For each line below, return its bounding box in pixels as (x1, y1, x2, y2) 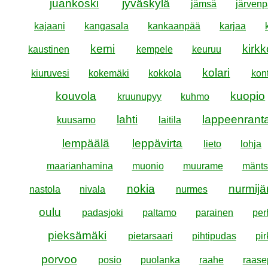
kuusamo (56, 115, 96, 126)
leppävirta (132, 136, 182, 150)
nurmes (175, 184, 208, 194)
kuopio (230, 89, 266, 102)
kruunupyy (117, 91, 162, 102)
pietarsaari (127, 231, 173, 242)
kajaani (34, 21, 65, 32)
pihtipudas (191, 231, 236, 242)
